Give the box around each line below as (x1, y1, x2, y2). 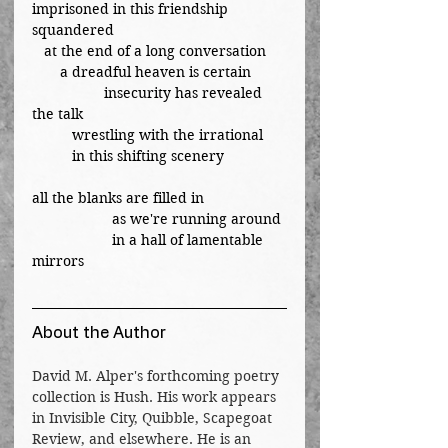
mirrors (32, 252, 84, 270)
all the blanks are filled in (32, 189, 204, 207)
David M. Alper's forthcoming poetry (32, 367, 283, 385)
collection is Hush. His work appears (32, 388, 280, 406)
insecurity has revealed (32, 84, 72, 102)
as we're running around (112, 210, 281, 228)
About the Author (32, 325, 166, 341)
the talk (32, 105, 83, 123)
